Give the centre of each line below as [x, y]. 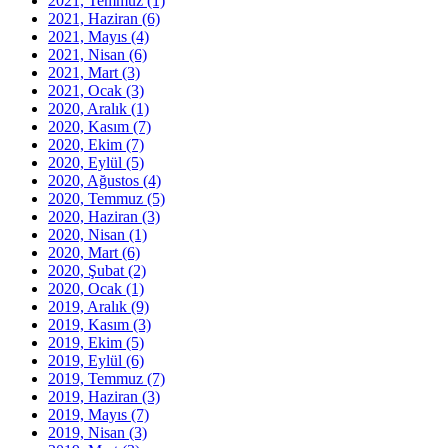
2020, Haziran [95, 216]
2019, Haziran [95, 396]
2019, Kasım [90, 324]
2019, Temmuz [97, 378]
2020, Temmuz [97, 198]
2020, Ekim [87, 144]
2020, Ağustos [95, 180]
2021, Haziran [95, 18]
